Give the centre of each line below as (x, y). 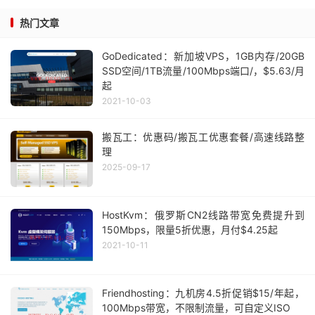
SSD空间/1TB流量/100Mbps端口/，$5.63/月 (203, 70)
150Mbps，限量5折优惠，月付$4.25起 (190, 229)
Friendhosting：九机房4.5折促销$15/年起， (203, 292)
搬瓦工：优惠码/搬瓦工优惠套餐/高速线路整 (203, 136)
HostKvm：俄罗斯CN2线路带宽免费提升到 (203, 214)
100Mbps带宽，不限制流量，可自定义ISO (196, 307)
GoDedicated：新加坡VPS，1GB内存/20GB (203, 56)
